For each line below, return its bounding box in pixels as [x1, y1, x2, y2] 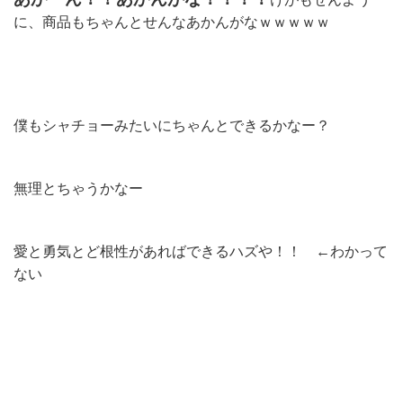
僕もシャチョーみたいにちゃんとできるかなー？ [13, 117, 330, 133]
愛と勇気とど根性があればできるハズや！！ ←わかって [13, 243, 388, 259]
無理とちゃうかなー [13, 180, 143, 196]
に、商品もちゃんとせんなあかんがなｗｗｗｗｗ [13, 13, 330, 30]
